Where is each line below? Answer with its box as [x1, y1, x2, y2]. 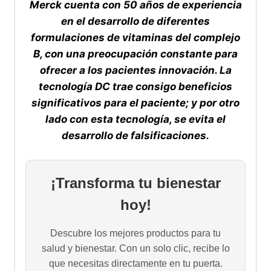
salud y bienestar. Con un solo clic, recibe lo [41, 243, 230, 253]
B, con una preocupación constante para [33, 48, 238, 60]
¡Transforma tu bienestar [50, 174, 221, 191]
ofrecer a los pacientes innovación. [39, 64, 220, 77]
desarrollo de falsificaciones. [62, 129, 209, 142]
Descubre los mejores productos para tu [50, 227, 221, 238]
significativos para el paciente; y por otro [31, 97, 240, 109]
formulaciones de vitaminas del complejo [31, 31, 240, 44]
